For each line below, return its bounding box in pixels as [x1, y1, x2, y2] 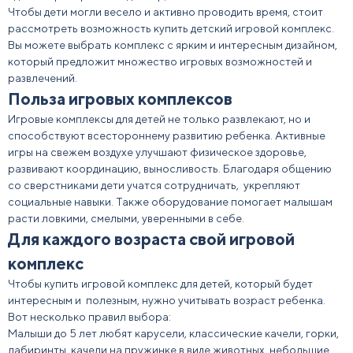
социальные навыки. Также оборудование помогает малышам [8, 195, 333, 208]
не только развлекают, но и [165, 113, 310, 125]
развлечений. [8, 72, 77, 84]
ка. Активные [258, 129, 325, 142]
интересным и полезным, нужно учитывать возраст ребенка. [8, 294, 328, 307]
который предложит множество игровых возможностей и [8, 55, 312, 68]
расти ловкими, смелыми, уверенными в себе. [8, 212, 244, 225]
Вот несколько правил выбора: [8, 310, 171, 323]
